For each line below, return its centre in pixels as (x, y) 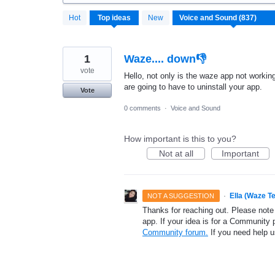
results (76, 22)
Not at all (176, 153)
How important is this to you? (180, 138)
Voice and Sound (196, 108)
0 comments (142, 108)
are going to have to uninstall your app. (193, 87)
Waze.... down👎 (165, 59)
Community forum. (175, 232)
